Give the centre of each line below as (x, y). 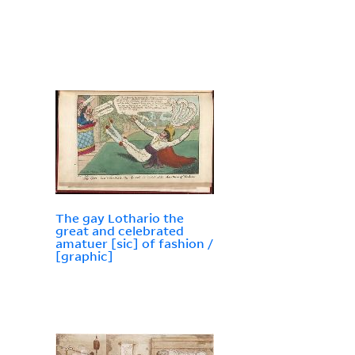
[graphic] (84, 256)
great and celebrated (119, 231)
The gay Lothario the (119, 218)
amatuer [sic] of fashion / (134, 244)
